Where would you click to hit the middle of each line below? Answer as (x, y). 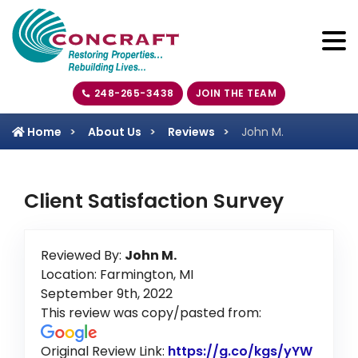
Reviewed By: (83, 255)
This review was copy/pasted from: (151, 313)
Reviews (191, 132)
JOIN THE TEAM (236, 93)
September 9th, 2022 (107, 294)
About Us (115, 132)
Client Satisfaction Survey (154, 201)
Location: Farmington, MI (117, 274)
